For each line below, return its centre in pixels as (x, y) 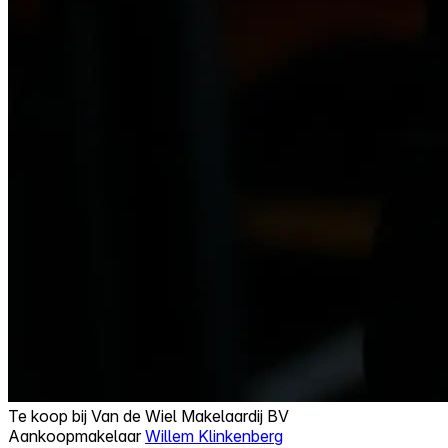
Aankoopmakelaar (76, 435)
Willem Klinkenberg (214, 435)
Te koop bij (49, 415)
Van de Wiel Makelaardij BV (190, 415)
